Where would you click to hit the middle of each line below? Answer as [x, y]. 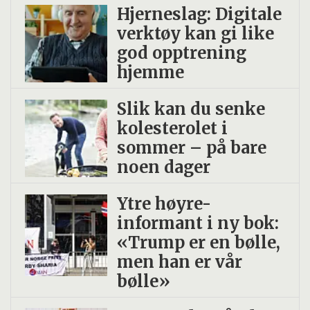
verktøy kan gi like [195, 33]
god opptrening [181, 53]
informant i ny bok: [198, 223]
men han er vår [179, 262]
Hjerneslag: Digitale [199, 14]
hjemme [150, 72]
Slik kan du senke [191, 109]
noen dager [163, 167]
